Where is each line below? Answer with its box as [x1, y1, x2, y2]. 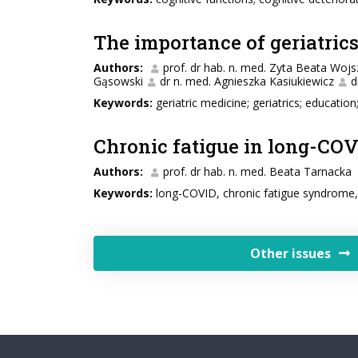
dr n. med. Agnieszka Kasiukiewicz [160, 74, 334, 89]
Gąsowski [93, 74, 143, 89]
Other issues [250, 245, 332, 262]
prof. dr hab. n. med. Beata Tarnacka [163, 164, 352, 179]
